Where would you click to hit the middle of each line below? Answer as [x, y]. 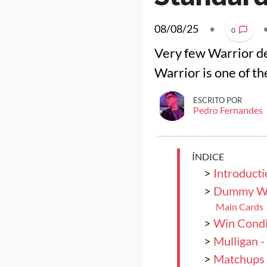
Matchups [239, 259]
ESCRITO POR [217, 100]
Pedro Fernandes [228, 110]
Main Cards [239, 207]
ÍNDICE [208, 156]
